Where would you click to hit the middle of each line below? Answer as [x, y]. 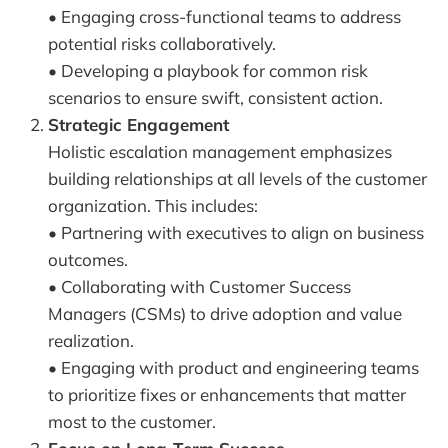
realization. [91, 340]
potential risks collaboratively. [162, 43]
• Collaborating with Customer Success [199, 286]
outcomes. [88, 259]
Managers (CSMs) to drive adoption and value [225, 313]
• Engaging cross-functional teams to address [224, 16]
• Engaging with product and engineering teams [233, 367]
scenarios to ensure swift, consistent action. [215, 97]
